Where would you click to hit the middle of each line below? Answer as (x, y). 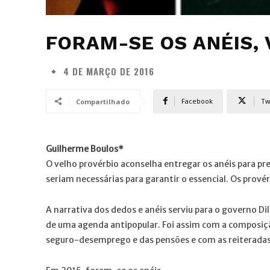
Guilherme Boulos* (85, 149)
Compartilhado (103, 101)
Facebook (197, 101)
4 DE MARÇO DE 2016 (109, 71)
